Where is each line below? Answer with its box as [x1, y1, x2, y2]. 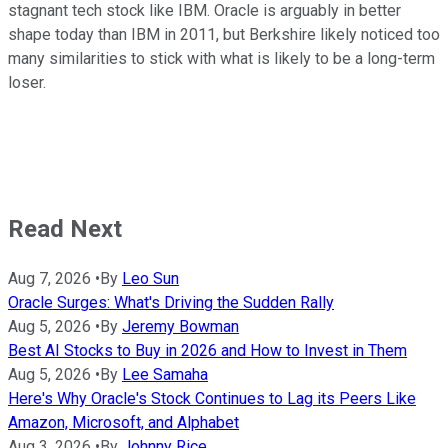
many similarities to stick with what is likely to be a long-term [8, 49, 435, 69]
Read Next [8, 215, 122, 244]
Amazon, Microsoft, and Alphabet [8, 413, 239, 433]
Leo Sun [122, 269, 179, 289]
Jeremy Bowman [122, 317, 239, 337]
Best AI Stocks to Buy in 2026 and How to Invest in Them [8, 341, 407, 361]
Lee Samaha [122, 365, 208, 385]
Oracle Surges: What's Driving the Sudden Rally [8, 293, 334, 313]
